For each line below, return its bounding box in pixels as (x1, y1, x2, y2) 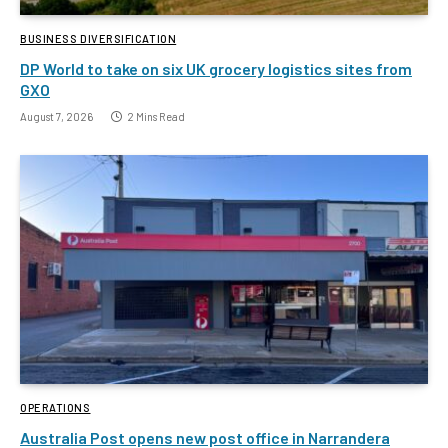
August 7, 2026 (20, 109, 93, 123)
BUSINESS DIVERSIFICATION (20, 31, 177, 45)
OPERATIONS (20, 401, 91, 415)
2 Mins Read (127, 109, 185, 123)
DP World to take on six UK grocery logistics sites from (20, 58, 412, 78)
